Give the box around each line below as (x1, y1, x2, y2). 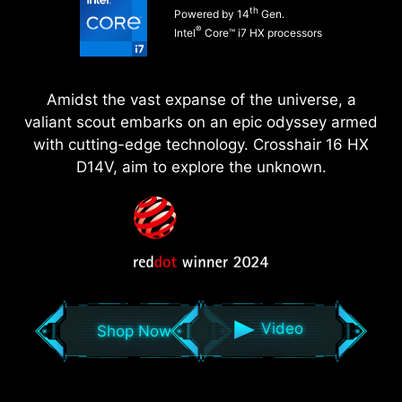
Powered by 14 (174, 7, 249, 22)
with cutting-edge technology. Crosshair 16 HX (33, 135, 369, 153)
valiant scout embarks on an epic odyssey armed (24, 112, 378, 131)
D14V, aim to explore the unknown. (75, 157, 327, 176)
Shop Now (96, 321, 171, 340)
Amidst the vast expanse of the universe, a (46, 90, 356, 109)
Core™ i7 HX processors (202, 26, 322, 40)
